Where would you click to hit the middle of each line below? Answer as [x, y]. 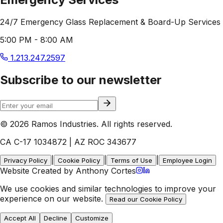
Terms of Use [131, 161]
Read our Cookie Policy [146, 199]
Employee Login [187, 161]
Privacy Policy [26, 161]
